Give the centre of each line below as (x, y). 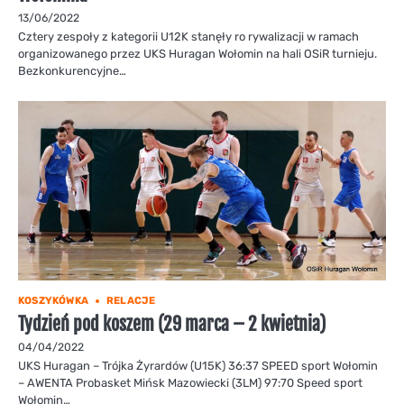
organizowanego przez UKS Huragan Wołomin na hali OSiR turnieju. (197, 54)
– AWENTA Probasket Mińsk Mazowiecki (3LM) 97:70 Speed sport (190, 383)
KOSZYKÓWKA (53, 301)
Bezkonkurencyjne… (72, 71)
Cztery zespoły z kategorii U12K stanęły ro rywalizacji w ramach (188, 37)
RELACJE (131, 301)
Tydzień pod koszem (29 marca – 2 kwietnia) (172, 325)
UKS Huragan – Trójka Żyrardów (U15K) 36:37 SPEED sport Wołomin (198, 366)
